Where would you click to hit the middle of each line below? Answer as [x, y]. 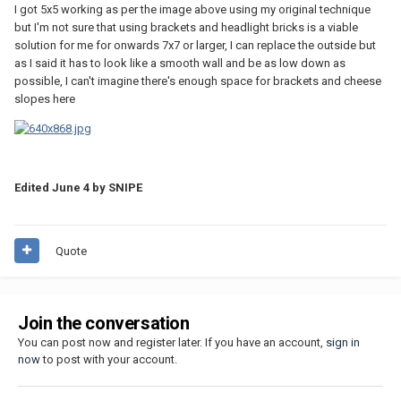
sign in [343, 342]
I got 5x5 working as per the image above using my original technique [192, 9]
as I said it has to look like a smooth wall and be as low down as [180, 63]
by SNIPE [116, 188]
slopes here [45, 98]
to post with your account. [109, 359]
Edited [33, 188]
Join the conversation [104, 323]
